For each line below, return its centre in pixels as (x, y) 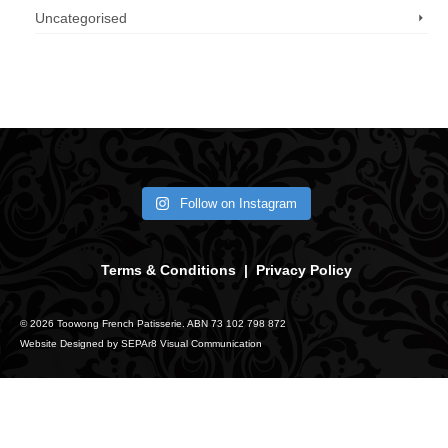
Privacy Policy (303, 270)
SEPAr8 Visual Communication (191, 343)
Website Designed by (70, 343)
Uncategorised (81, 18)
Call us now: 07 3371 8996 (129, 76)
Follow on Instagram (239, 203)
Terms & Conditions (168, 270)
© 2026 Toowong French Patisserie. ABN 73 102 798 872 (153, 323)
